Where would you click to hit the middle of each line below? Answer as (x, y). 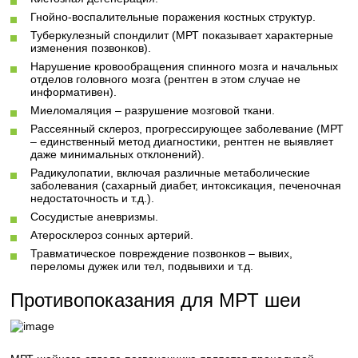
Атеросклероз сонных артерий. (112, 235)
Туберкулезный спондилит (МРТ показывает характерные (182, 35)
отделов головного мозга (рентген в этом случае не (166, 79)
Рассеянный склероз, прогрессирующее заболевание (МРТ (187, 129)
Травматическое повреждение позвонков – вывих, (162, 253)
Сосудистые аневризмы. (95, 217)
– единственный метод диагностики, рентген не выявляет (182, 141)
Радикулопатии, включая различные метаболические (171, 173)
